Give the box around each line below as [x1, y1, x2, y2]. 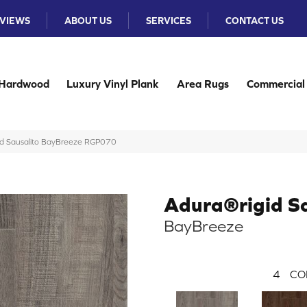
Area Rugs [177, 77, 229, 90]
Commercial [246, 77, 305, 90]
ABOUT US [64, 15, 112, 26]
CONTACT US [225, 15, 284, 26]
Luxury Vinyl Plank [66, 77, 160, 90]
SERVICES [146, 15, 192, 26]
